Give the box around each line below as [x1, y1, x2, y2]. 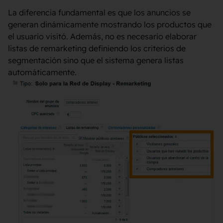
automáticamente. [8, 67, 77, 78]
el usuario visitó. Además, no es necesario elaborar [8, 31, 197, 42]
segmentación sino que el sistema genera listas [8, 55, 184, 66]
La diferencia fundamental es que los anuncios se [8, 7, 191, 18]
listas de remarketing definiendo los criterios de [8, 43, 186, 54]
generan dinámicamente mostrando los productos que [8, 19, 212, 30]
